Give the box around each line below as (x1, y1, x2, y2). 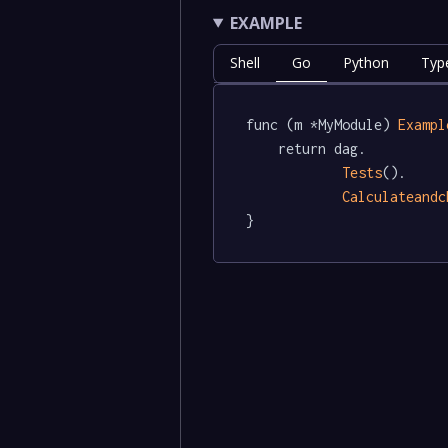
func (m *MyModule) (245, 116, 398, 134)
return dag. (245, 140, 278, 158)
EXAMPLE (229, 11, 302, 34)
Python (342, 52, 389, 72)
